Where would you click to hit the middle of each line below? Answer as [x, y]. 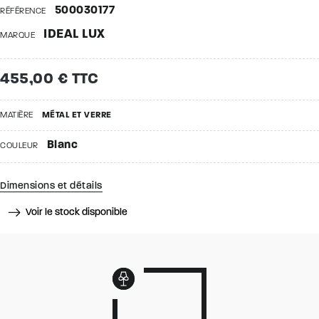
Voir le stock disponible [77, 213]
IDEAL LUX [74, 35]
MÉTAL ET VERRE [77, 115]
